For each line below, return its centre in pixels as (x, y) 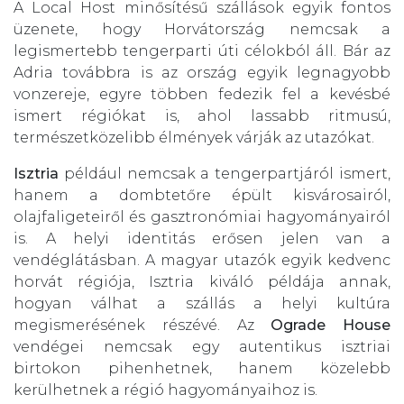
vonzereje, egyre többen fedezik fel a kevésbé (202, 94)
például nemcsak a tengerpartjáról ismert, (225, 173)
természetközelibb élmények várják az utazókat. (194, 137)
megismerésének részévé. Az (142, 325)
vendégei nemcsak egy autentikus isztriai (202, 346)
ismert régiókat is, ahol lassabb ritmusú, (202, 115)
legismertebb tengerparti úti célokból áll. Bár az (202, 50)
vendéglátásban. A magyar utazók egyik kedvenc (202, 260)
